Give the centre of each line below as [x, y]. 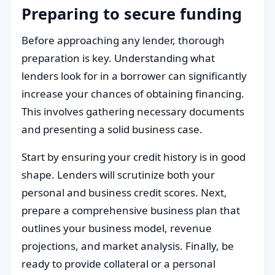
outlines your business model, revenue [117, 228]
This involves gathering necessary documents [133, 111]
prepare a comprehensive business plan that [131, 210]
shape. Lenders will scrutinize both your [118, 175]
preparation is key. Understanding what [118, 58]
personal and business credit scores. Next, [124, 192]
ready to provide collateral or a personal [118, 264]
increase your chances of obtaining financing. [133, 94]
